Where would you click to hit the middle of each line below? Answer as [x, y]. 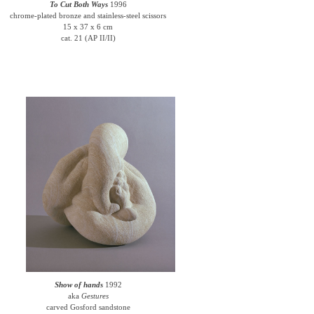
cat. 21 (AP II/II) [88, 38]
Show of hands [78, 285]
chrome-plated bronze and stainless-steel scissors [88, 15]
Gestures [95, 296]
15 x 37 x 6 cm [88, 27]
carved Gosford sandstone [88, 307]
